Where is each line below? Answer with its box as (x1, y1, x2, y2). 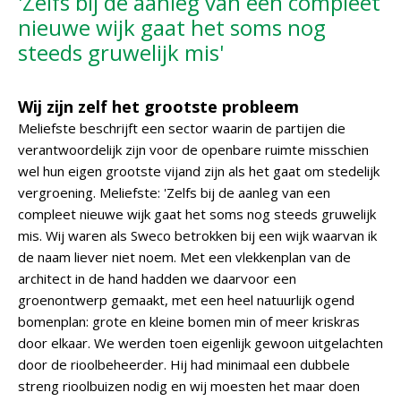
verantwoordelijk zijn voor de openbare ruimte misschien (18, 141, 369, 158)
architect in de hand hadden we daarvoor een (18, 269, 296, 287)
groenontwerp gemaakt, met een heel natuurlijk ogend (18, 291, 354, 309)
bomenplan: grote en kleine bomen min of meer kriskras (18, 312, 360, 330)
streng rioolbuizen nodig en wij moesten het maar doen (18, 377, 360, 395)
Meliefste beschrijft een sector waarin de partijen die (18, 119, 346, 137)
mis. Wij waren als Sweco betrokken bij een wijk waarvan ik (18, 226, 377, 244)
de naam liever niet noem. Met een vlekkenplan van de (18, 248, 351, 266)
